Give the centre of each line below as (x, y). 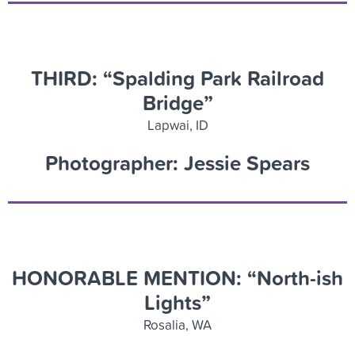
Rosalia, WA (177, 324)
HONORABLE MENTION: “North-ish (177, 277)
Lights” (177, 302)
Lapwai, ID (177, 124)
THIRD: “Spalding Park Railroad (177, 78)
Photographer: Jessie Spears (177, 162)
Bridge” (177, 102)
